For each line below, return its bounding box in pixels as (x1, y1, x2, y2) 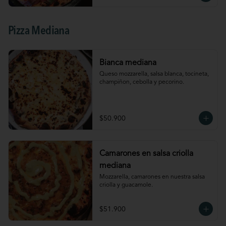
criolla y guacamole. (99, 182, 153, 188)
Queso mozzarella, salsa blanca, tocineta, (99, 71, 209, 77)
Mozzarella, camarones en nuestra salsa (99, 174, 205, 180)
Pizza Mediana (8, 25, 70, 37)
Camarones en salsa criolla (99, 150, 193, 158)
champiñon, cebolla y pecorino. (99, 79, 184, 85)
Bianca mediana (99, 59, 156, 67)
